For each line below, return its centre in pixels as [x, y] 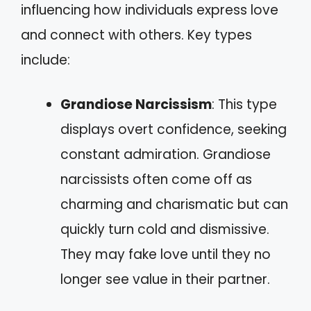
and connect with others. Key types [136, 35]
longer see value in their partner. [165, 280]
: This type [244, 105]
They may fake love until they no [166, 255]
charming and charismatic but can [174, 205]
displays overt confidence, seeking [174, 130]
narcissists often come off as [156, 180]
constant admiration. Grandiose [166, 155]
